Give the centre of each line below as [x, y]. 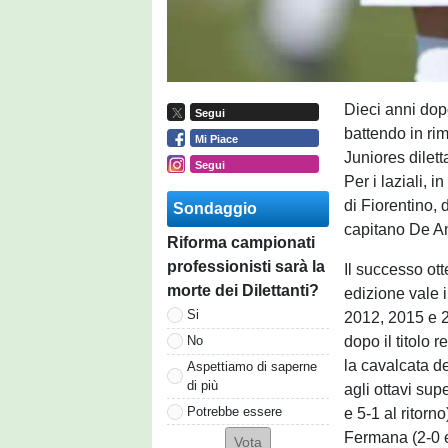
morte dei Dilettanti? [243, 290]
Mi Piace [216, 138]
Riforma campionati [241, 242]
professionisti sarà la [246, 266]
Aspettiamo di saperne [252, 366]
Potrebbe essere [234, 411]
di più [202, 385]
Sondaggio [215, 208]
